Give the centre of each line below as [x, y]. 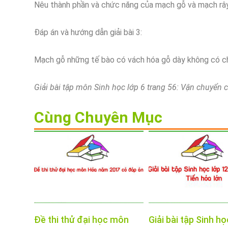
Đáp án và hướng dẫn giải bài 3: [88, 33]
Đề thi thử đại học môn [81, 219]
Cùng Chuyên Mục [98, 118]
